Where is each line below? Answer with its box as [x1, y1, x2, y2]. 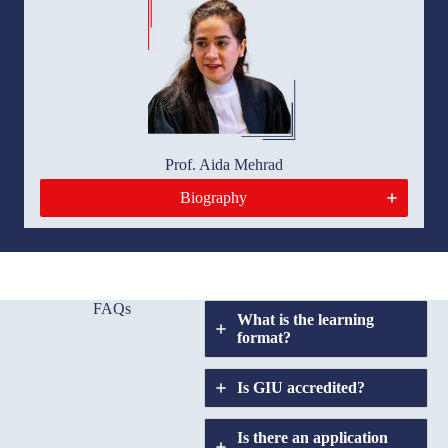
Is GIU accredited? [237, 378, 365, 396]
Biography [179, 188, 247, 206]
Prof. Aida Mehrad [165, 155, 283, 173]
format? [237, 328, 295, 346]
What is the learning [237, 310, 374, 328]
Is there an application [237, 428, 388, 446]
